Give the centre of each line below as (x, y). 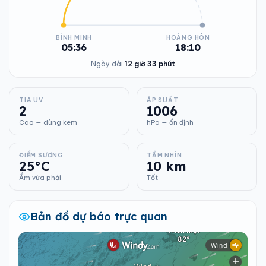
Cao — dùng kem (48, 122)
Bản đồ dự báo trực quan (99, 216)
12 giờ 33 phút (150, 64)
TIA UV (31, 100)
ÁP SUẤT (163, 100)
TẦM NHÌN (164, 155)
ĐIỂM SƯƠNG (41, 155)
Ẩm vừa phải (40, 178)
